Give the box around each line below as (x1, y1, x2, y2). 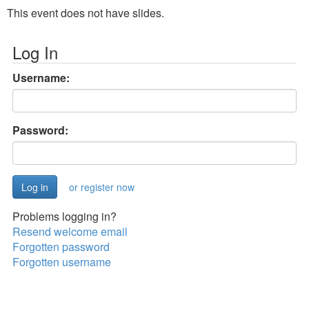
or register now (69, 180, 134, 194)
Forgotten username (12, 254, 111, 270)
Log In (12, 40, 58, 64)
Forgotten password (12, 239, 110, 255)
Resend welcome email (12, 223, 128, 239)
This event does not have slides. (7, 5, 164, 21)
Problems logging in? (12, 208, 117, 224)
